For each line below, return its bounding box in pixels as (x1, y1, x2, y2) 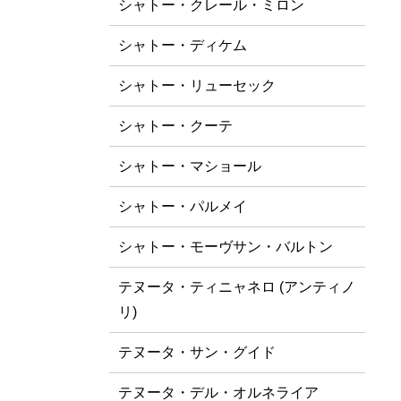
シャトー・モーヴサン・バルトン (118, 239, 333, 254)
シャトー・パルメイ (118, 199, 247, 214)
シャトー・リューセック (118, 78, 276, 93)
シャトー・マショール (118, 158, 261, 174)
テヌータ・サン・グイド (118, 345, 276, 360)
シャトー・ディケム (118, 38, 247, 53)
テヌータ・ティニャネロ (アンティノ (118, 279, 355, 294)
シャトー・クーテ (118, 118, 233, 133)
